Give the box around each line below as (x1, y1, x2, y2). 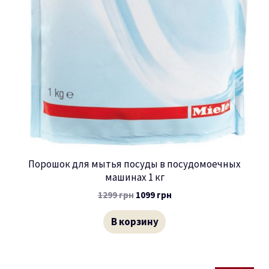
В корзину (110, 215, 159, 229)
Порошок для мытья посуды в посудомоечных (28, 157, 241, 171)
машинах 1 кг (104, 171, 165, 184)
